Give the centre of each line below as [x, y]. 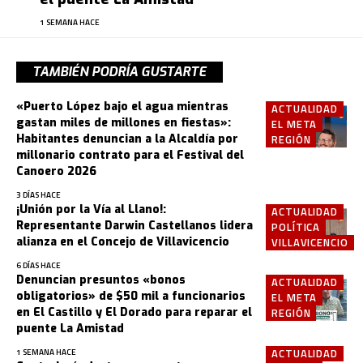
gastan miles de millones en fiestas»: [124, 122]
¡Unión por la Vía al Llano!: [91, 209]
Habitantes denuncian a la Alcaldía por [127, 139]
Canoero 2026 [56, 171]
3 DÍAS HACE [38, 194]
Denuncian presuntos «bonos [101, 280]
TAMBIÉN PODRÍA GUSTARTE [120, 71]
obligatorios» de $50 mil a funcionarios [131, 296]
